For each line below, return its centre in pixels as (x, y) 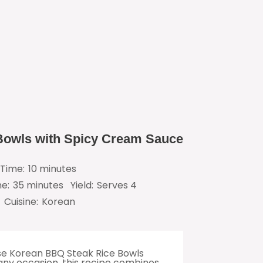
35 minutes (38, 185)
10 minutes (52, 169)
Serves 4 (117, 185)
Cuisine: (21, 202)
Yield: (82, 185)
